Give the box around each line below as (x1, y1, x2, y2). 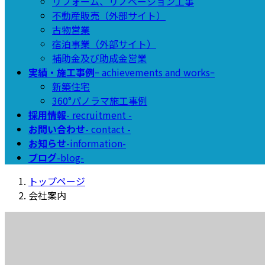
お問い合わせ (28, 122, 85, 136)
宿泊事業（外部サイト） (52, 37, 156, 51)
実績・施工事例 (28, 65, 95, 79)
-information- (66, 136, 126, 150)
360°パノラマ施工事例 (52, 93, 147, 108)
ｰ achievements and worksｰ (95, 65, 215, 79)
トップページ (28, 174, 85, 188)
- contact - (85, 122, 131, 136)
